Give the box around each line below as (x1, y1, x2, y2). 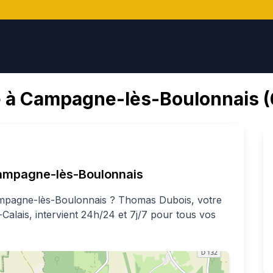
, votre (191, 194, 222, 206)
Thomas (118, 194, 156, 206)
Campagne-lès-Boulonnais (20, 88, 259, 110)
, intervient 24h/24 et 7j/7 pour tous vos (29, 208, 216, 221)
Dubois (159, 194, 191, 206)
